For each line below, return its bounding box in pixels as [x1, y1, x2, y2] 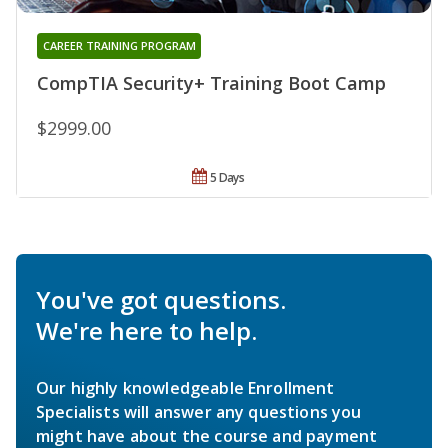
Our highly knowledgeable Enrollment [36, 377, 335, 400]
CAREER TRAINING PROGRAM [42, 38, 196, 54]
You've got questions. [36, 283, 286, 317]
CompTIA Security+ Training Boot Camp [37, 71, 386, 96]
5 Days [210, 169, 245, 187]
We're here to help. [36, 314, 257, 348]
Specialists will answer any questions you [36, 401, 362, 424]
